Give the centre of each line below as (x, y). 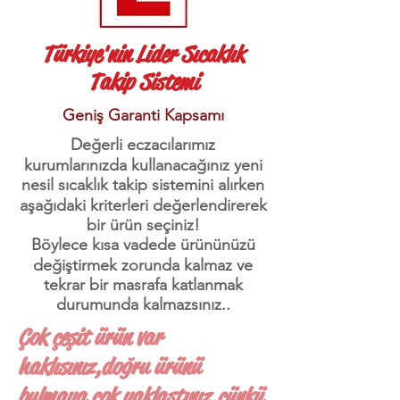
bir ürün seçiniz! (143, 225)
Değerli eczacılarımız (143, 145)
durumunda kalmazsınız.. (143, 304)
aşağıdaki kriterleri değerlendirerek (143, 205)
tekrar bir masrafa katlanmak (143, 285)
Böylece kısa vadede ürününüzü (143, 245)
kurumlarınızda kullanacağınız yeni (143, 165)
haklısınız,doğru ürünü (109, 367)
